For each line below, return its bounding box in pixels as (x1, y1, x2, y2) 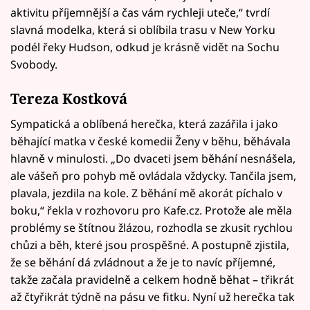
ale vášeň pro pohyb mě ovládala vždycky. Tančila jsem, (10, 168, 296, 184)
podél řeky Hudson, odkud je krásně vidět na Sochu (10, 39, 280, 55)
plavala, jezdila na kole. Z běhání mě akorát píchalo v (10, 185, 282, 201)
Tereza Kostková (10, 88, 127, 108)
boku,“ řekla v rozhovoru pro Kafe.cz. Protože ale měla (10, 203, 292, 219)
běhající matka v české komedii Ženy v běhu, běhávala (10, 134, 291, 149)
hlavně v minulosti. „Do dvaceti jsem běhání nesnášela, (10, 151, 295, 167)
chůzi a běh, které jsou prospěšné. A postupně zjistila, (10, 237, 289, 253)
